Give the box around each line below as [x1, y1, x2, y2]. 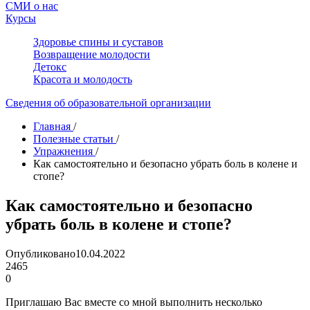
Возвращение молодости [33, 48, 150, 60]
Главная [33, 120, 71, 132]
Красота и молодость [33, 73, 132, 85]
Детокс [33, 61, 66, 73]
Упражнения [33, 145, 93, 157]
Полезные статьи [33, 133, 113, 145]
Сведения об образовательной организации [6, 97, 211, 109]
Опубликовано [6, 247, 75, 259]
